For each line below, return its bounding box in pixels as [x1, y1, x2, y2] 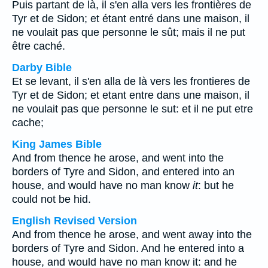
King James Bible [12, 138, 102, 150]
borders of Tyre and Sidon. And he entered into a [12, 242, 244, 254]
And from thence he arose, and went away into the [12, 229, 252, 240]
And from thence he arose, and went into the [12, 152, 224, 164]
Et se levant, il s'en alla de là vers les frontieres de [12, 75, 250, 87]
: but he [198, 179, 234, 191]
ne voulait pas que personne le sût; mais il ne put [12, 26, 245, 38]
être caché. [12, 40, 65, 52]
